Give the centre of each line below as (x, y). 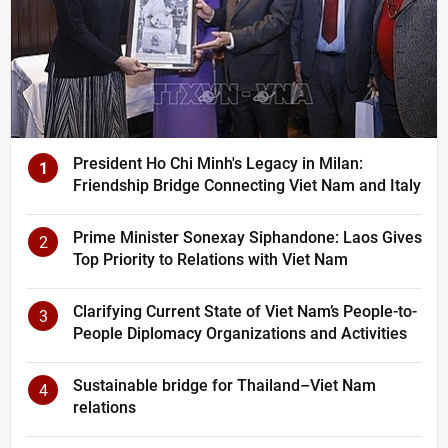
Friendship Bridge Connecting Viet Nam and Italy (247, 186)
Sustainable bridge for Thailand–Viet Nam (224, 386)
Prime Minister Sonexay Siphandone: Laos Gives (247, 238)
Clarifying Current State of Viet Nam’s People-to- (245, 312)
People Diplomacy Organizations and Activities (240, 334)
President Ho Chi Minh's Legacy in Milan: (218, 164)
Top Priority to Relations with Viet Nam (210, 260)
